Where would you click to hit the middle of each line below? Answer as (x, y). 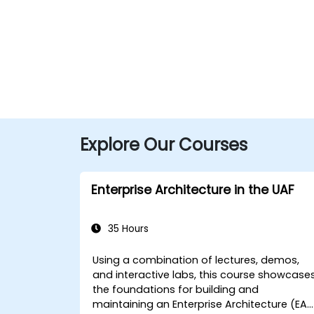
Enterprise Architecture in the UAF (193, 190)
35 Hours (127, 229)
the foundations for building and (176, 289)
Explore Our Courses (164, 145)
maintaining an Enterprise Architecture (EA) (203, 304)
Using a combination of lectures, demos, (196, 260)
